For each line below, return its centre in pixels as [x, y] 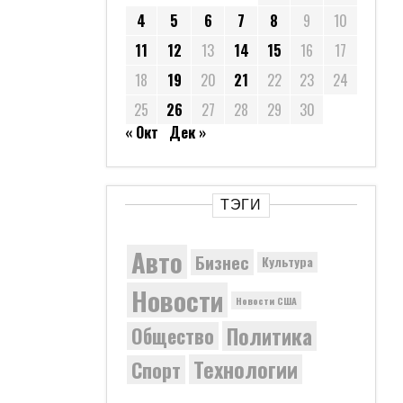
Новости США [266, 300]
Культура [287, 261]
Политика [269, 336]
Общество [173, 336]
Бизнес [222, 262]
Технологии [246, 369]
